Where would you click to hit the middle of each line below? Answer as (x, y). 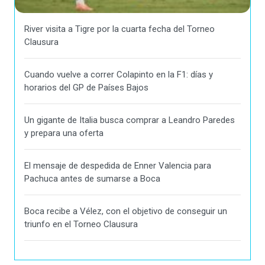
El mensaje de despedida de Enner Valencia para (118, 166)
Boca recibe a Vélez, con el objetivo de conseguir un (126, 211)
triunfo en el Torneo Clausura (81, 224)
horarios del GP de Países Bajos (86, 88)
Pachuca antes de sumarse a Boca (92, 179)
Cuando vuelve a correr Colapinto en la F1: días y (119, 75)
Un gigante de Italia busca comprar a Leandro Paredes (130, 120)
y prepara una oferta (64, 133)
